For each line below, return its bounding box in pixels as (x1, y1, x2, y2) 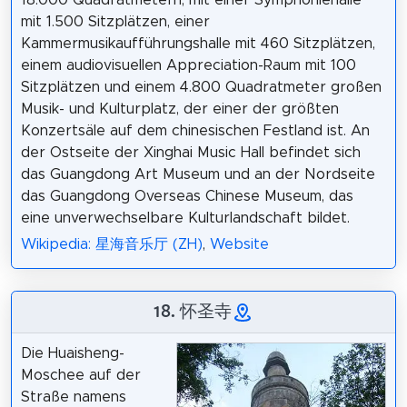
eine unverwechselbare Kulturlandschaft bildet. (20, 210, 350, 225)
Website (209, 236, 269, 252)
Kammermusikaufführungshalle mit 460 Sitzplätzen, (20, 35, 375, 51)
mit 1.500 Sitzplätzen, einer (20, 14, 210, 29)
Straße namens (20, 389, 126, 404)
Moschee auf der (20, 367, 141, 382)
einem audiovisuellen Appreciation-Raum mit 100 (20, 57, 356, 73)
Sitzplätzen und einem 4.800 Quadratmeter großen (20, 79, 382, 94)
